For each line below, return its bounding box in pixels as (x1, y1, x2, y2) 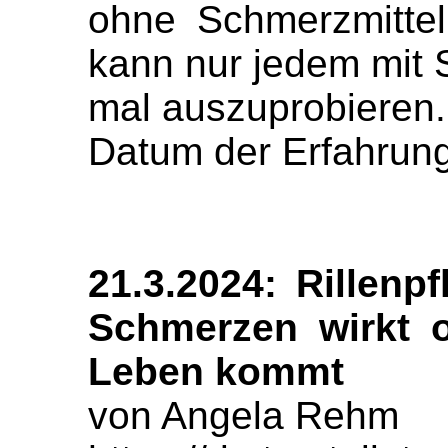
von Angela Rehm (88, 394, 399, 437)
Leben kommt (88, 350, 344, 393)
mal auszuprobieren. (88, 86, 446, 129)
